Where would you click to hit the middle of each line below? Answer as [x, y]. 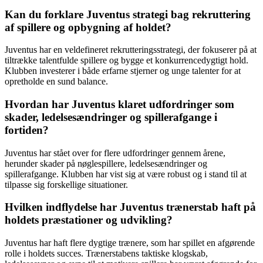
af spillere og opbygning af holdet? [88, 27]
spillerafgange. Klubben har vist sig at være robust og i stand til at [126, 174]
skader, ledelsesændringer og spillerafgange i [111, 117]
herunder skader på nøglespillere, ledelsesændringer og [106, 163]
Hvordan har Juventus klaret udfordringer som [119, 104]
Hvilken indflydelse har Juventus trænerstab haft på [130, 207]
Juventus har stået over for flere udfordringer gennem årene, [115, 153]
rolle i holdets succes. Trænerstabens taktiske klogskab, [106, 254]
